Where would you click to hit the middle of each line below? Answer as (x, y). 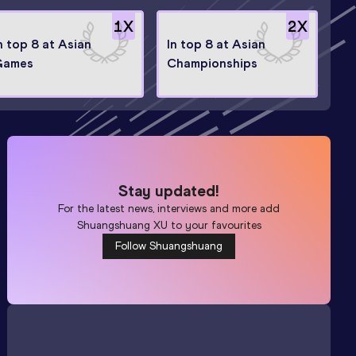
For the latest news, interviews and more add (169, 208)
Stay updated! (169, 190)
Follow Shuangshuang (169, 246)
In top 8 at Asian (217, 44)
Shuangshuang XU (122, 225)
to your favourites (214, 225)
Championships (213, 63)
